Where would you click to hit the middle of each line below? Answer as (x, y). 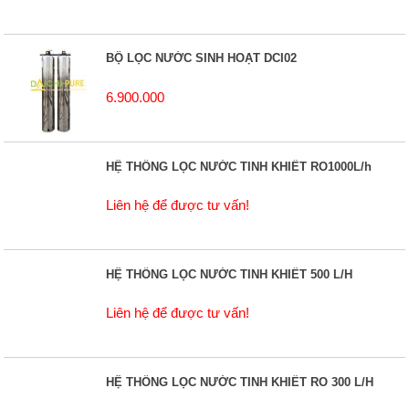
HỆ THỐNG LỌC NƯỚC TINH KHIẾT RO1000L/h (239, 166)
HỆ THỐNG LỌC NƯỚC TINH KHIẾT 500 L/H (230, 274)
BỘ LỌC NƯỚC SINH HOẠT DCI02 (202, 58)
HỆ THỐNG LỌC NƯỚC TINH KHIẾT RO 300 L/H (240, 383)
